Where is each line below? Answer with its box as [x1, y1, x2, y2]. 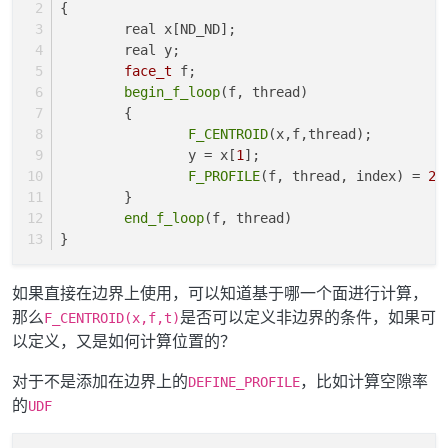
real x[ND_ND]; [124, 20, 244, 37]
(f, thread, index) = [260, 167, 428, 184]
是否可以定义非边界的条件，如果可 [180, 306, 436, 327]
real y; [124, 41, 180, 58]
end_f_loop [124, 209, 204, 226]
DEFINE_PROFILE [188, 373, 300, 390]
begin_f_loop [124, 83, 220, 100]
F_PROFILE [188, 167, 260, 184]
